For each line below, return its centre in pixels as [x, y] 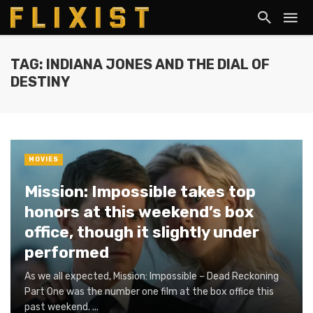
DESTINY [40, 82]
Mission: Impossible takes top [140, 192]
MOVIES [44, 159]
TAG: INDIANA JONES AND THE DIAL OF [140, 65]
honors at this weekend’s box [139, 212]
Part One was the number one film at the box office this [149, 291]
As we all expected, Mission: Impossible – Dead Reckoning [152, 276]
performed [67, 253]
